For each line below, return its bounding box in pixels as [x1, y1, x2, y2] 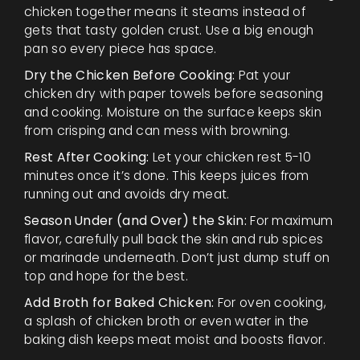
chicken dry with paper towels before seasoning [24, 84, 324, 102]
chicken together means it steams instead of [24, 2, 305, 20]
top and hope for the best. [24, 267, 188, 284]
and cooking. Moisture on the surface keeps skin [24, 103, 322, 121]
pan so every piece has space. [24, 39, 217, 57]
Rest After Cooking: [24, 148, 149, 166]
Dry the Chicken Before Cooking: [24, 66, 235, 84]
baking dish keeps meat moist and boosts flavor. [24, 330, 326, 348]
